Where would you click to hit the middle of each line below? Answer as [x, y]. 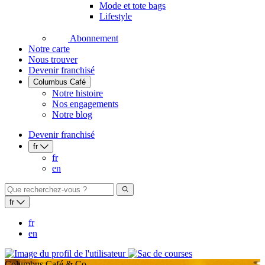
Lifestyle [116, 17]
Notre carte [49, 49]
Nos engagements [85, 104]
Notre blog [72, 115]
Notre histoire [77, 93]
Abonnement [93, 38]
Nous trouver [53, 60]
